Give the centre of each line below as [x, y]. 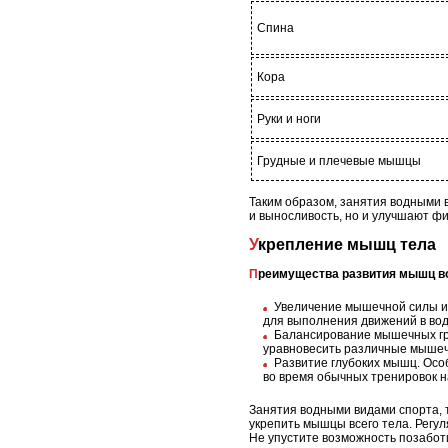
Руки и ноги [289, 118]
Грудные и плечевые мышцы [339, 160]
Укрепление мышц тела [347, 244]
